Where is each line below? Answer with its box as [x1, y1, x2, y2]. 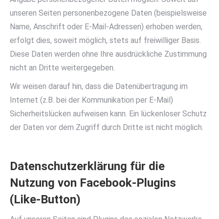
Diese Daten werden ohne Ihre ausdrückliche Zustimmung [10, 49, 207, 59]
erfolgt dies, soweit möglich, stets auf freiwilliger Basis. [10, 36, 201, 45]
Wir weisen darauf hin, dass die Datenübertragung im [10, 82, 188, 91]
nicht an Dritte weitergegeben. [10, 63, 115, 72]
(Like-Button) [10, 193, 81, 206]
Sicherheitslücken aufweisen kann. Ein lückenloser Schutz [10, 109, 207, 118]
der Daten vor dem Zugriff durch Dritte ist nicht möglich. [10, 123, 203, 132]
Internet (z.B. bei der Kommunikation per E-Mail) [10, 95, 173, 105]
